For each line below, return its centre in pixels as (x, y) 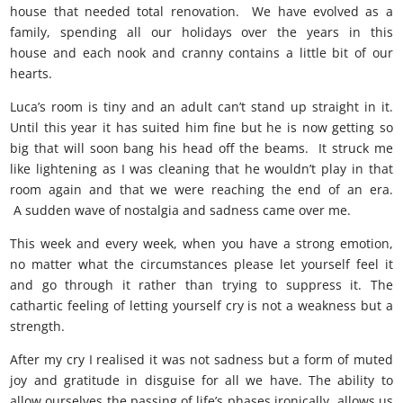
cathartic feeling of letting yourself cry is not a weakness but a (201, 305)
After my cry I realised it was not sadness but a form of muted (201, 359)
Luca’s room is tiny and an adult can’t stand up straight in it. (201, 107)
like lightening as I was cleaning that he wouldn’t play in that (201, 169)
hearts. (31, 73)
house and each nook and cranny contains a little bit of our (201, 53)
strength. (38, 326)
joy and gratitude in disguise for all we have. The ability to (201, 380)
